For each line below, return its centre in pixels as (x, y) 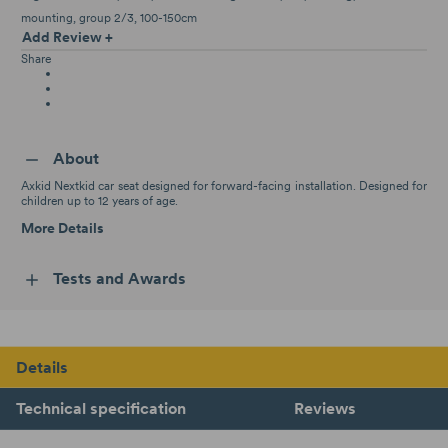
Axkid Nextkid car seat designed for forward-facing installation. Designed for (224, 185)
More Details (62, 227)
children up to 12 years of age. (99, 200)
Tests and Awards (119, 277)
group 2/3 (106, 17)
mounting (47, 17)
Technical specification (100, 407)
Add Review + (67, 36)
